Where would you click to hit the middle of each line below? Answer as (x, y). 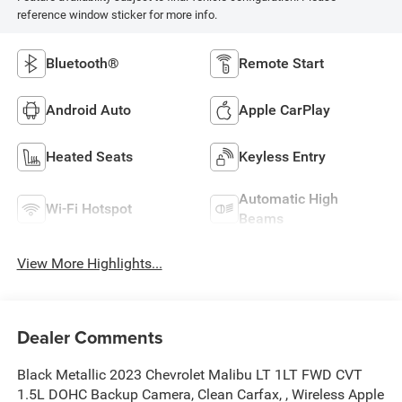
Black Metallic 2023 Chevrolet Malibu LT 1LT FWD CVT (189, 374)
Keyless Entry (282, 157)
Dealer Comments (90, 336)
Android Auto (88, 110)
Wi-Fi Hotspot (88, 209)
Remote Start (281, 64)
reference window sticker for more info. (117, 15)
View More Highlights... (89, 264)
